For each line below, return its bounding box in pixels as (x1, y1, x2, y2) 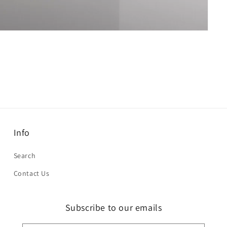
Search (13, 151, 36, 160)
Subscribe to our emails (65, 202, 162, 213)
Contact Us (13, 169, 50, 178)
